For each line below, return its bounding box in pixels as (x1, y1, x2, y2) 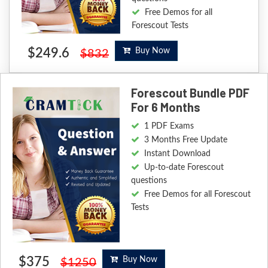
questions (130, 176, 167, 185)
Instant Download (144, 150, 211, 159)
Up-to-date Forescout (144, 163, 224, 172)
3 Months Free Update (144, 136, 227, 145)
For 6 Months (130, 100, 200, 115)
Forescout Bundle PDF (130, 86, 249, 100)
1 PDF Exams (144, 122, 194, 131)
